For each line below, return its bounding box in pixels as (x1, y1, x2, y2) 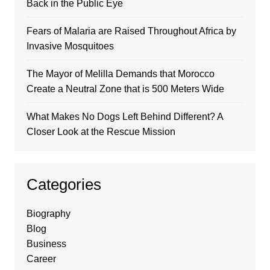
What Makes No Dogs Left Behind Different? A (26, 111, 223, 122)
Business (26, 239, 66, 250)
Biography (26, 209, 71, 219)
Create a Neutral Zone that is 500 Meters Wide (26, 84, 224, 95)
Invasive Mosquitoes (26, 41, 114, 52)
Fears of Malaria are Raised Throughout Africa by (26, 26, 236, 37)
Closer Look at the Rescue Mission (26, 127, 175, 137)
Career (26, 254, 56, 265)
